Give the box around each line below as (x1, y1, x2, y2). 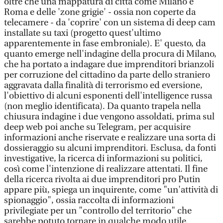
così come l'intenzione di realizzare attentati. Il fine (4, 164, 208, 174)
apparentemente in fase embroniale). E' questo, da (4, 38, 206, 49)
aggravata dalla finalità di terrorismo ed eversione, (4, 80, 203, 91)
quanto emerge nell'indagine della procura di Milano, (4, 49, 217, 59)
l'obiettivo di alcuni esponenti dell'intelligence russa (4, 91, 212, 101)
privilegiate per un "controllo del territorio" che (4, 206, 192, 216)
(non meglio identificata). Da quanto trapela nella (4, 101, 201, 111)
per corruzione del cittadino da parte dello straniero (4, 70, 210, 80)
